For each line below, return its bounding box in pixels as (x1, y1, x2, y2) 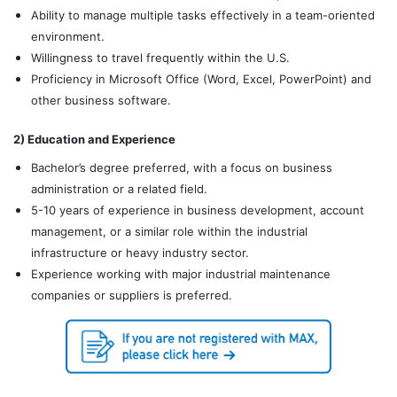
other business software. (31, 93, 171, 107)
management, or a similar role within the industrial (31, 224, 307, 238)
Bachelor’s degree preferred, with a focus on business (31, 160, 332, 175)
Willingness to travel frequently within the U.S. (31, 51, 290, 65)
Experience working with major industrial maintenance (31, 267, 331, 281)
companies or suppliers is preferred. (31, 288, 232, 302)
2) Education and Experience (13, 132, 175, 146)
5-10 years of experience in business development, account (31, 203, 364, 217)
